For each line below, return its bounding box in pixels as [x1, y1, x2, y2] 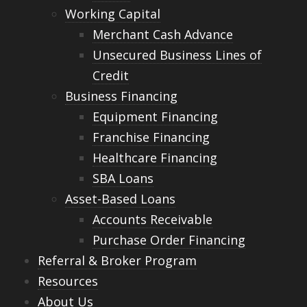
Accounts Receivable [93, 211, 212, 228]
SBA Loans [93, 170, 153, 187]
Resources [38, 273, 98, 290]
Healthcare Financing [93, 149, 217, 167]
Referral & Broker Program [38, 252, 197, 269]
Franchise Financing [93, 129, 210, 146]
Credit [93, 67, 129, 84]
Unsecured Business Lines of [93, 47, 262, 64]
